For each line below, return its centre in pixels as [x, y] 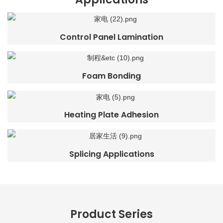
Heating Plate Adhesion [111, 115]
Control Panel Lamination [111, 37]
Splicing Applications [111, 154]
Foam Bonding [111, 76]
